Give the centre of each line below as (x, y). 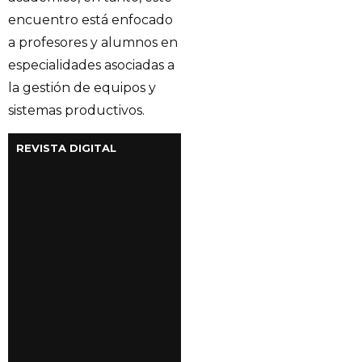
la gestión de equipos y (82, 87)
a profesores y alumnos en (93, 42)
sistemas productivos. (76, 110)
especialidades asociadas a (91, 65)
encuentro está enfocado (90, 19)
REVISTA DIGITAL (66, 147)
